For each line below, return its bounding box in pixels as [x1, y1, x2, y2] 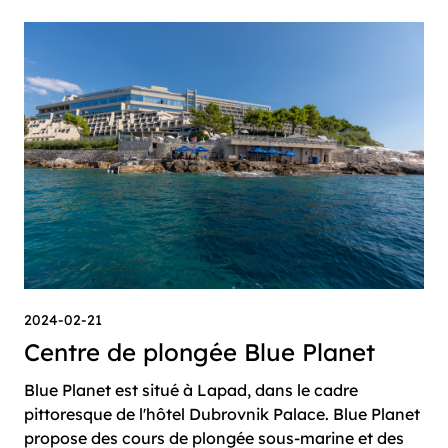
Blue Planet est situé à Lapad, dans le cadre [24, 379, 358, 400]
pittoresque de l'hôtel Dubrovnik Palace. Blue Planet [24, 403, 420, 424]
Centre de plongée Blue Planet [24, 336, 375, 367]
